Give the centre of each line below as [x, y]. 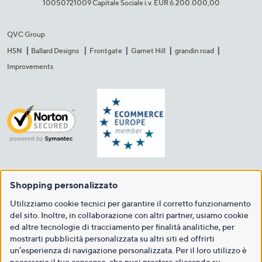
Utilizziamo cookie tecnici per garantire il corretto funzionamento [130, 203]
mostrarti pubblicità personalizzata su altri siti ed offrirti [112, 238]
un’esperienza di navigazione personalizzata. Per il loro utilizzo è [128, 250]
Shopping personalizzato [64, 185]
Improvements [30, 67]
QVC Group [26, 35]
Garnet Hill [149, 51]
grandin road [194, 51]
